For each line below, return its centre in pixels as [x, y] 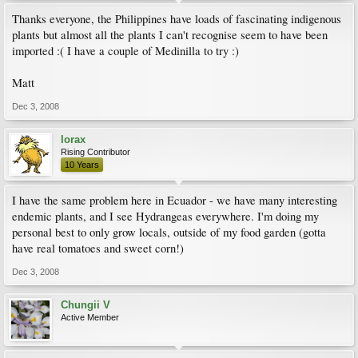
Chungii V [86, 305]
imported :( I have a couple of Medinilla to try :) [125, 51]
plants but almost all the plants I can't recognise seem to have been [170, 35]
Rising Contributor [95, 152]
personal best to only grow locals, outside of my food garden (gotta [169, 232]
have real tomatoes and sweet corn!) [98, 248]
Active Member [90, 317]
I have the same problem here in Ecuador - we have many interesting [175, 200]
